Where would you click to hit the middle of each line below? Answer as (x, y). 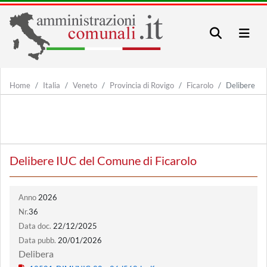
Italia (52, 85)
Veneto (85, 85)
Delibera (36, 254)
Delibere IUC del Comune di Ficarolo (103, 160)
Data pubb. (37, 240)
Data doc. (35, 226)
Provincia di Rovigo (142, 85)
